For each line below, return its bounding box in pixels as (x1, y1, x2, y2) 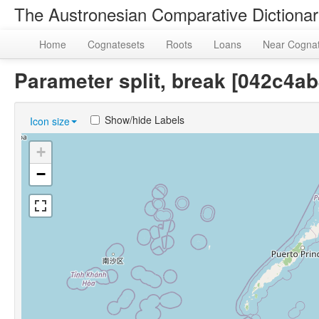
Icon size (30, 114, 70, 128)
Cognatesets (88, 37, 145, 51)
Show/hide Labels (105, 113, 184, 127)
